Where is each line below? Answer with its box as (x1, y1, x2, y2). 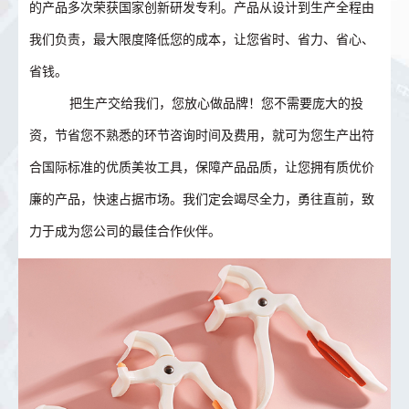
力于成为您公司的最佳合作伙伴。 (29, 224, 222, 238)
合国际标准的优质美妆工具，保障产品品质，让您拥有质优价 (29, 160, 375, 174)
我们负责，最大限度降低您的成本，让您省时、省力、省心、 (29, 32, 375, 47)
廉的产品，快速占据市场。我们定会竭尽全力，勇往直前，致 (29, 192, 375, 206)
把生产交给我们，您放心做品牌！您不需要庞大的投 (55, 96, 364, 110)
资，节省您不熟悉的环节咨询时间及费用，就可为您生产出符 (29, 128, 375, 142)
